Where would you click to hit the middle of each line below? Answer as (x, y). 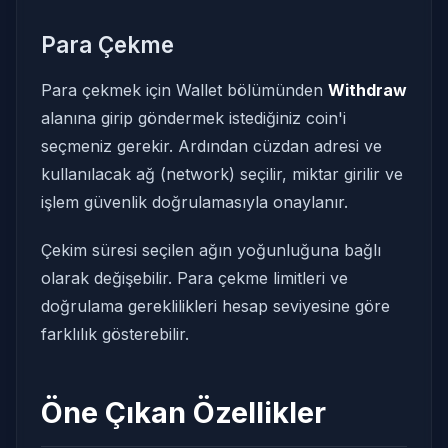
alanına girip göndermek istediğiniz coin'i (193, 118)
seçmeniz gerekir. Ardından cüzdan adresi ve (211, 146)
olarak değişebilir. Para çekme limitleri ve (194, 278)
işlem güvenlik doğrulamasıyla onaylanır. (194, 202)
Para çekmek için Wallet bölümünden (184, 90)
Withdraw (367, 90)
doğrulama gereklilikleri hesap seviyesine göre (215, 306)
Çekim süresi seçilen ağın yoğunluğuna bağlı (211, 250)
